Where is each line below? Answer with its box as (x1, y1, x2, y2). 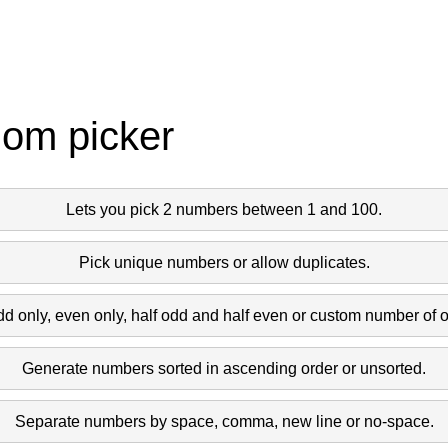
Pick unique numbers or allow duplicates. (78, 253, 370, 271)
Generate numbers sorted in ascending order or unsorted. (22, 359, 426, 377)
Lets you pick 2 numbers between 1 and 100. (66, 200, 382, 218)
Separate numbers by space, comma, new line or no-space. (14, 412, 434, 430)
